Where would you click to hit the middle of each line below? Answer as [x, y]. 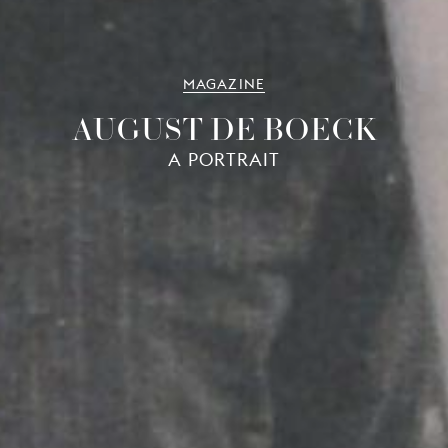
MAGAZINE [224, 83]
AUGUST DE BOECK [224, 127]
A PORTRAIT [224, 159]
